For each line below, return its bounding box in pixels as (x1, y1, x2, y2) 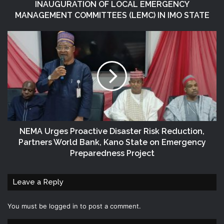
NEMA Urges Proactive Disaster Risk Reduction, (19, 126, 204, 136)
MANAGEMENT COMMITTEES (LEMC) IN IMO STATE (14, 10, 209, 20)
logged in (49, 201, 78, 210)
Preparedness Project (69, 148, 154, 158)
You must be (7, 201, 49, 210)
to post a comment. (78, 201, 141, 210)
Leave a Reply (12, 177, 63, 186)
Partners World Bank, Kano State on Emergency (18, 137, 206, 147)
